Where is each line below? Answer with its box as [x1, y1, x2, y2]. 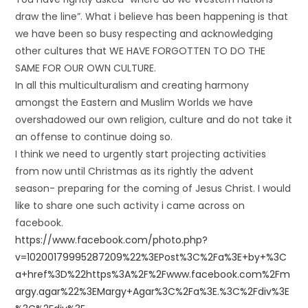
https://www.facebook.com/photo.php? [15, 233, 208, 247]
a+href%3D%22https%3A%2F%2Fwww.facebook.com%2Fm [15, 267, 291, 281]
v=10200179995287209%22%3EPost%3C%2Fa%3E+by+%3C [15, 250, 287, 264]
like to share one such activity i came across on [15, 199, 245, 212]
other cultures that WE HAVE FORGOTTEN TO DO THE [15, 44, 266, 58]
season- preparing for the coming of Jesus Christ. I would [15, 181, 291, 195]
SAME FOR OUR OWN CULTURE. [15, 61, 157, 75]
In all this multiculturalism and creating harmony [15, 78, 250, 92]
